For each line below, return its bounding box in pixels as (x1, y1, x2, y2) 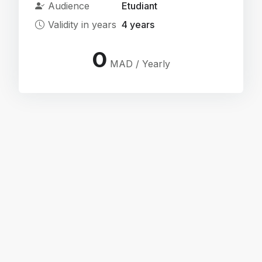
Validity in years (48, 19, 117, 31)
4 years (122, 19, 155, 31)
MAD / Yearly (106, 58, 170, 70)
